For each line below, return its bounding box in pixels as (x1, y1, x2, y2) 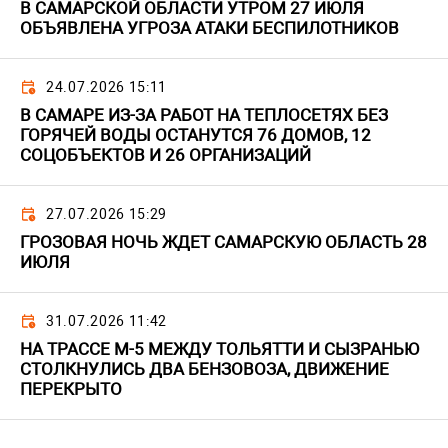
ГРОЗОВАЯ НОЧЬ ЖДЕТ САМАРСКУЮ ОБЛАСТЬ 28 (20, 232, 427, 253)
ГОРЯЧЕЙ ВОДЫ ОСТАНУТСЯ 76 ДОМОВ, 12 (20, 125, 371, 146)
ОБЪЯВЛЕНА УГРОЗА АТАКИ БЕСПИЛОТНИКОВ (20, 18, 399, 39)
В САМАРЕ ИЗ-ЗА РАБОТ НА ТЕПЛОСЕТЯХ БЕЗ (20, 105, 388, 126)
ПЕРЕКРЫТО (20, 379, 122, 400)
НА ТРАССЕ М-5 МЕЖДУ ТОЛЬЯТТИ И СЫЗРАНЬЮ (20, 339, 419, 360)
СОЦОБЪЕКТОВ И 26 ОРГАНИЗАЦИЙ (20, 145, 311, 166)
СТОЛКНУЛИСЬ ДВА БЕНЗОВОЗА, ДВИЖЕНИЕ (20, 359, 389, 380)
